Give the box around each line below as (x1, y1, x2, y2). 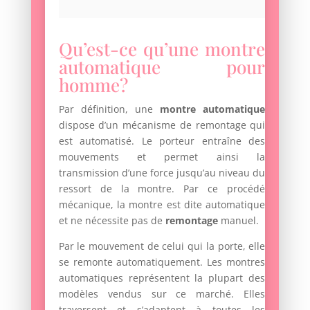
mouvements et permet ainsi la (58, 150, 266, 164)
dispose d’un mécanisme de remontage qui (58, 118, 266, 132)
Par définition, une (58, 102, 161, 116)
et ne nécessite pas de (58, 214, 165, 228)
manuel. (217, 214, 259, 228)
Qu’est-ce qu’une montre (58, 37, 266, 62)
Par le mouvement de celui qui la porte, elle (58, 239, 266, 253)
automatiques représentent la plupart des (58, 271, 266, 285)
